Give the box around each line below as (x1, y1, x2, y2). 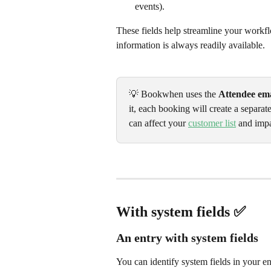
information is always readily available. (116, 39, 265, 50)
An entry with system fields (116, 231, 258, 245)
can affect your (129, 118, 188, 129)
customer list (188, 118, 236, 129)
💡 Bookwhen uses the (129, 89, 218, 100)
